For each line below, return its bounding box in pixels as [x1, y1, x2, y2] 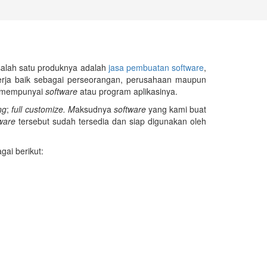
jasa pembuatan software [108, 61, 204, 74]
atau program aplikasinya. [77, 85, 178, 98]
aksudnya [74, 103, 114, 116]
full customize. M [11, 103, 75, 116]
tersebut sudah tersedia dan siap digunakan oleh [15, 115, 206, 128]
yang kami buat [145, 103, 207, 116]
